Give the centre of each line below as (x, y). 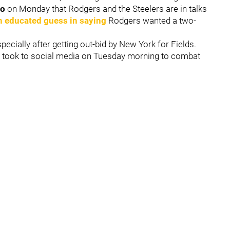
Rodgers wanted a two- (151, 20)
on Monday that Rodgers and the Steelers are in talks (107, 8)
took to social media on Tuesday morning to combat (101, 56)
